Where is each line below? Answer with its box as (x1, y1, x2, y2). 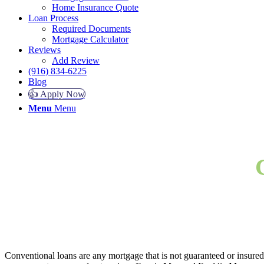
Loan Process (28, 13, 78, 23)
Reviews (28, 45, 61, 55)
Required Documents (52, 24, 131, 34)
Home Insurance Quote (52, 2, 138, 12)
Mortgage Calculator (52, 34, 128, 44)
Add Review (52, 55, 100, 65)
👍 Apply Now (29, 89, 85, 99)
